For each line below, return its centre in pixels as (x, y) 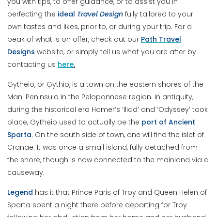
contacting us (33, 65)
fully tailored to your (159, 14)
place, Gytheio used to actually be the (75, 122)
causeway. (26, 173)
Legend (20, 193)
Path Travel (161, 39)
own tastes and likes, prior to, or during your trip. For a (100, 27)
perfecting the (33, 14)
